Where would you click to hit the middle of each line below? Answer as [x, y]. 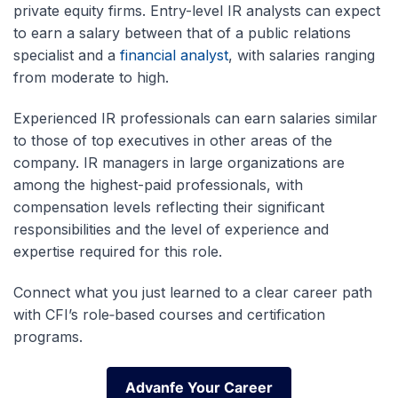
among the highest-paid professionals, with [158, 184]
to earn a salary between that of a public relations [182, 32]
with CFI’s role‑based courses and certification [169, 314]
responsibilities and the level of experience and [171, 229]
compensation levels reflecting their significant [169, 207]
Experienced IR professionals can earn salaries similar [195, 118]
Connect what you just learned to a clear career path [193, 292]
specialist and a [67, 55]
